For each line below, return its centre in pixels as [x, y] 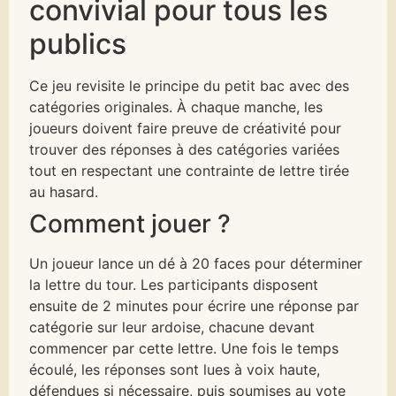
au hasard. [64, 192]
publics [78, 44]
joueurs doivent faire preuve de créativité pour [186, 129]
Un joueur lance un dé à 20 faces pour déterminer [196, 264]
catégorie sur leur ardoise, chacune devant [172, 327]
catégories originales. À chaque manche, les [176, 107]
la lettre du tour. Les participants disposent [174, 285]
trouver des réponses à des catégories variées [185, 150]
